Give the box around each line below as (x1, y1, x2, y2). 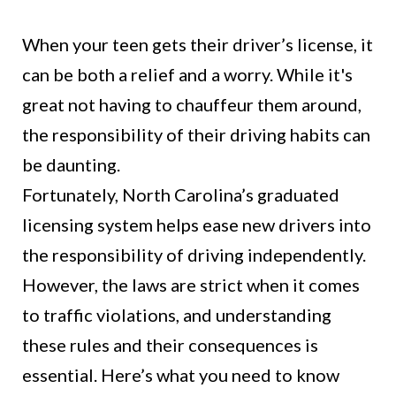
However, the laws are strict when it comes (22, 274, 360, 296)
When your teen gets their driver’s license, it (22, 34, 373, 56)
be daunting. (22, 154, 120, 176)
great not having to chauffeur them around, (22, 94, 362, 116)
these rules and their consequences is (22, 334, 318, 356)
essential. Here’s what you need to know (22, 364, 339, 386)
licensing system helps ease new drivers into (22, 214, 371, 236)
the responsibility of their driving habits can (22, 124, 370, 146)
